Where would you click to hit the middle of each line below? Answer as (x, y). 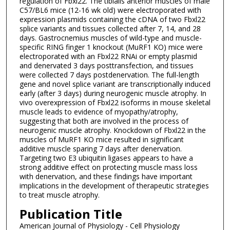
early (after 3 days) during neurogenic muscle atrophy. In (113, 93)
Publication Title (71, 214)
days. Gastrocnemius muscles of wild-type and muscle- (110, 38)
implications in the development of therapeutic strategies (114, 186)
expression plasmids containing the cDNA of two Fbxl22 (112, 20)
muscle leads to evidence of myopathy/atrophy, (99, 112)
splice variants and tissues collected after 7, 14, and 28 (110, 29)
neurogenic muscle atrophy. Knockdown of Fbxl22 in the (112, 130)
